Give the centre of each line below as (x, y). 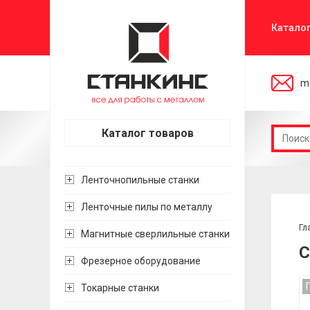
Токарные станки (120, 288)
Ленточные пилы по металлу (147, 207)
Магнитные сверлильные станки (155, 234)
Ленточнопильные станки (140, 180)
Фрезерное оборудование (141, 261)
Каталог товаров (147, 134)
